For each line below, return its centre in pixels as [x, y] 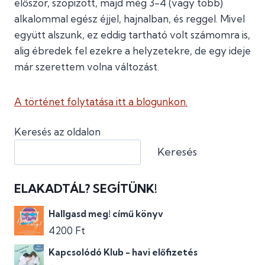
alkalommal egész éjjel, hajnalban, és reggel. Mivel [130, 19]
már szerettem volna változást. [87, 67]
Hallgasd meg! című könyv [106, 214]
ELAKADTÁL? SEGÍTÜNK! [86, 189]
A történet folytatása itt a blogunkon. [101, 101]
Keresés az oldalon [57, 132]
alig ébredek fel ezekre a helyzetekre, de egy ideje [132, 51]
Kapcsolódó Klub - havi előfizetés [123, 253]
